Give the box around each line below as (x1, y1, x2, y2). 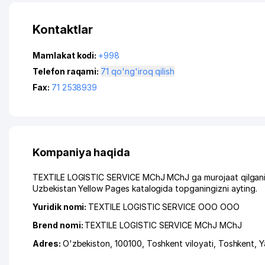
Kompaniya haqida (33, 146, 131, 159)
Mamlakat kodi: (33, 50, 99, 60)
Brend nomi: (33, 220, 85, 230)
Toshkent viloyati (146, 238, 214, 248)
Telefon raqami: (33, 66, 101, 76)
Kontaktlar (33, 22, 93, 37)
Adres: (33, 238, 63, 248)
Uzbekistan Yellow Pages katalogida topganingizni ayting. (33, 183, 258, 193)
